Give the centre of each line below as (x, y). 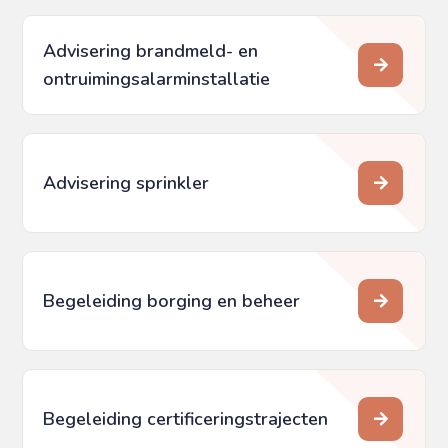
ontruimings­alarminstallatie (157, 79)
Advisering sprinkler (126, 183)
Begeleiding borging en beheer (172, 301)
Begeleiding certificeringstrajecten (186, 419)
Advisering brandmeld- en (151, 51)
